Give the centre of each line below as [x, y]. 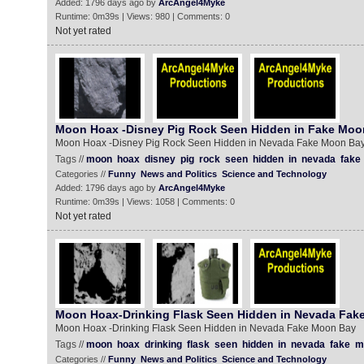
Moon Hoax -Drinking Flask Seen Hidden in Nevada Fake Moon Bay [205, 328]
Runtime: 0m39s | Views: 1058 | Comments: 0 [145, 201]
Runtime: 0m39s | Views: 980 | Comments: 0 [142, 16]
